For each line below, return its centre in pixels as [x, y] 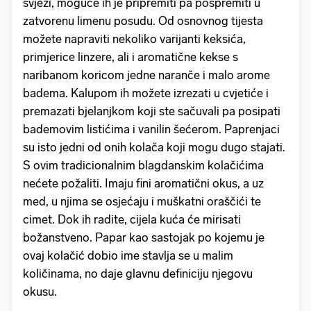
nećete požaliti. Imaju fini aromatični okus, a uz [143, 183]
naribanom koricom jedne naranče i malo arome [146, 75]
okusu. [40, 291]
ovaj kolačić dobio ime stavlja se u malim [128, 255]
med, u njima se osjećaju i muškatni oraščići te [142, 201]
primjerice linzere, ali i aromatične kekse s [131, 57]
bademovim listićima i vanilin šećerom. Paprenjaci [151, 129]
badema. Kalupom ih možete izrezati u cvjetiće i [146, 93]
